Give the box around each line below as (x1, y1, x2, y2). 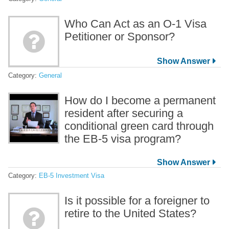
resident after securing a (64, 107, 183, 120)
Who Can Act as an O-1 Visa (64, 17, 207, 31)
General (39, 72, 62, 80)
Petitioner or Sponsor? (64, 30, 175, 43)
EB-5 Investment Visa (39, 172, 104, 180)
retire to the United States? (64, 207, 196, 220)
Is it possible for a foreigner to (64, 194, 210, 208)
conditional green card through (64, 120, 214, 133)
